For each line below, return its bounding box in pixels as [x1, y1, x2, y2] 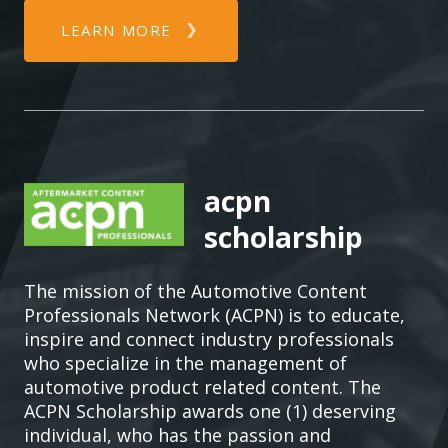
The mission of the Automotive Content [24, 279, 367, 303]
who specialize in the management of [24, 351, 347, 375]
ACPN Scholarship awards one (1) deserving [24, 399, 396, 423]
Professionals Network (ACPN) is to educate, [24, 303, 405, 327]
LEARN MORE [61, 20, 172, 40]
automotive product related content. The [24, 375, 381, 399]
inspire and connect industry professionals [24, 327, 394, 351]
